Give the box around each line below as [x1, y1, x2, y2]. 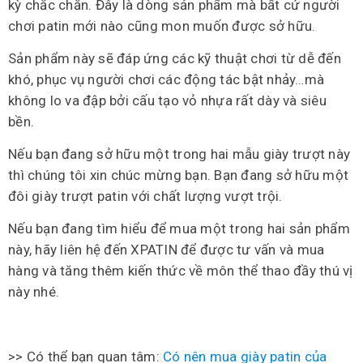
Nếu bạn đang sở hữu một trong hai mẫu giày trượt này [8, 146, 350, 163]
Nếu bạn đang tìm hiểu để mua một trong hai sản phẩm [8, 220, 350, 237]
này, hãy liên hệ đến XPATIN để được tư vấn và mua [8, 241, 325, 258]
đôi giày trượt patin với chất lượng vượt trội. [8, 188, 283, 205]
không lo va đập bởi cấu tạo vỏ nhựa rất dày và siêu [8, 92, 327, 109]
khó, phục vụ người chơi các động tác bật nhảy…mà [8, 71, 324, 88]
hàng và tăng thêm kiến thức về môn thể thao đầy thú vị [8, 263, 353, 280]
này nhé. [8, 284, 59, 301]
